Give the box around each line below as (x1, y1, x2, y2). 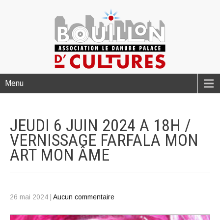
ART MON (10, 145, 78, 165)
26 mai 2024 (10, 193, 48, 201)
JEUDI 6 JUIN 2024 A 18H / (10, 115, 191, 135)
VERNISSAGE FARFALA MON (10, 130, 198, 150)
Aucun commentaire (53, 193, 114, 201)
